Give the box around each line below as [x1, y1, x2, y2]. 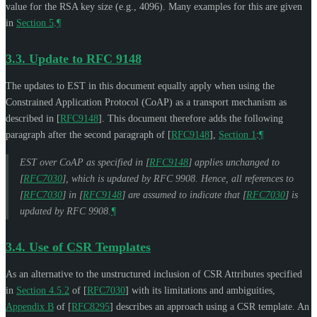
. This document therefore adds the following [102, 113, 283, 124]
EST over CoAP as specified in [20, 156, 146, 168]
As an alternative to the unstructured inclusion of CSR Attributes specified [6, 268, 302, 279]
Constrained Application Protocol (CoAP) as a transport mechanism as [6, 96, 287, 108]
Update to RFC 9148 [29, 51, 142, 66]
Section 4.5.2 [16, 284, 69, 296]
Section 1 [219, 129, 256, 140]
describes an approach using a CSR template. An [113, 301, 309, 312]
